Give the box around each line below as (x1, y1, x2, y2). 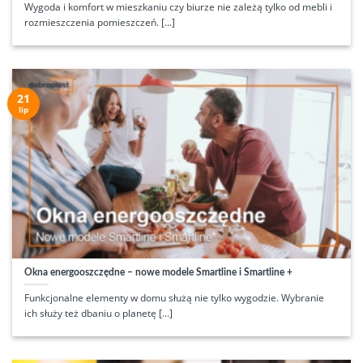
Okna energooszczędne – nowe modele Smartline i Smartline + (23, 267, 293, 278)
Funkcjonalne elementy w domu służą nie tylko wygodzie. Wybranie (23, 291, 324, 305)
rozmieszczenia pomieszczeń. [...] (23, 15, 175, 30)
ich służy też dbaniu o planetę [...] (23, 306, 173, 321)
